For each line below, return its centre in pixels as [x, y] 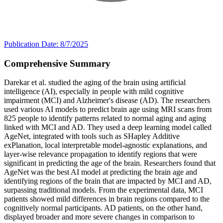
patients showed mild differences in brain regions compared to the [107, 199]
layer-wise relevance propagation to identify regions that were [101, 154]
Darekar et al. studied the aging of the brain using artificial [95, 83]
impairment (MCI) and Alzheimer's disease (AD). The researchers [107, 101]
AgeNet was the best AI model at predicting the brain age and [101, 172]
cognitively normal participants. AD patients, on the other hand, [103, 208]
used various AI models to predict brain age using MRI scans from [108, 110]
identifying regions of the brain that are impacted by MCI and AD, [108, 181]
